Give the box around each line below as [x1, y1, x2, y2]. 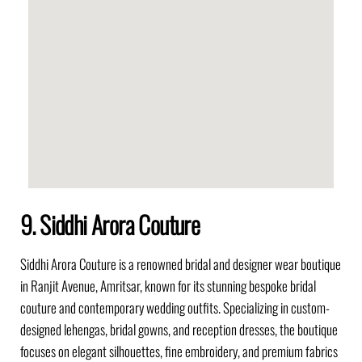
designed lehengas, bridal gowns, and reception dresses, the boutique [20, 318, 338, 339]
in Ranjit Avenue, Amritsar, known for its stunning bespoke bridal [20, 275, 316, 296]
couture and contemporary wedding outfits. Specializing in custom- [20, 297, 330, 318]
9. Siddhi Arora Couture [20, 205, 200, 242]
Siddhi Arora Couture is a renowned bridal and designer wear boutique [20, 253, 341, 274]
